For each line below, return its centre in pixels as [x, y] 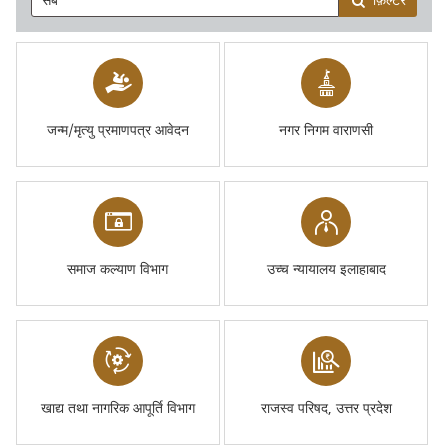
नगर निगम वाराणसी [326, 130]
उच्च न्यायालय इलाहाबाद [326, 269]
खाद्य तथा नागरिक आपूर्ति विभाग [117, 408]
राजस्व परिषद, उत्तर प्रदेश [326, 408]
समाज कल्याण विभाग [118, 269]
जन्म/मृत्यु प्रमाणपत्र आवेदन [117, 130]
